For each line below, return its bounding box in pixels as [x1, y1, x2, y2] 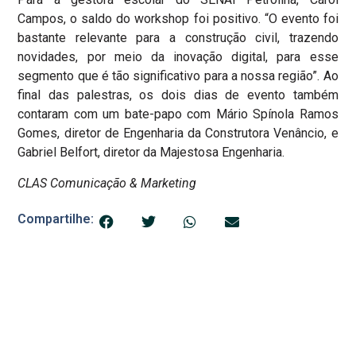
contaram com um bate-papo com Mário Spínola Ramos [17, 106, 339, 122]
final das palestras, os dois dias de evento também [17, 87, 339, 103]
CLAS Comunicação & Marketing [17, 175, 197, 191]
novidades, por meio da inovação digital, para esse [17, 49, 339, 65]
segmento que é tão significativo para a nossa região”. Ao [17, 68, 339, 84]
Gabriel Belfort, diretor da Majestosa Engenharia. [17, 145, 285, 161]
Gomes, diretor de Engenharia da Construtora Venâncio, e [17, 126, 339, 141]
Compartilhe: [17, 211, 95, 226]
